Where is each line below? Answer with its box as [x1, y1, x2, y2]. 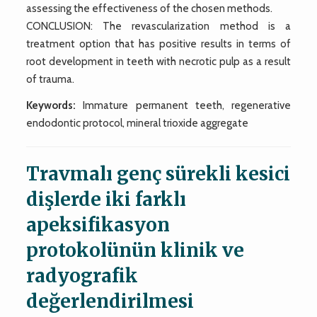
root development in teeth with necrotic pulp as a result [26, 54, 291, 68]
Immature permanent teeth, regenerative [76, 98, 291, 112]
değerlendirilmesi [26, 289, 195, 313]
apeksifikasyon [26, 212, 171, 236]
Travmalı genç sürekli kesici [26, 161, 291, 185]
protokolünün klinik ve [26, 238, 245, 262]
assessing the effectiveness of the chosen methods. [26, 1, 273, 15]
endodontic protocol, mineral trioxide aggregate [26, 116, 249, 129]
